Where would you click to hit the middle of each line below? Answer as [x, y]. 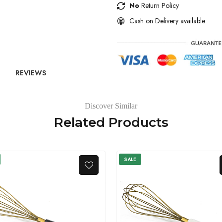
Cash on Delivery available [167, 21]
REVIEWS [31, 73]
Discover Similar [111, 106]
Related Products [111, 123]
